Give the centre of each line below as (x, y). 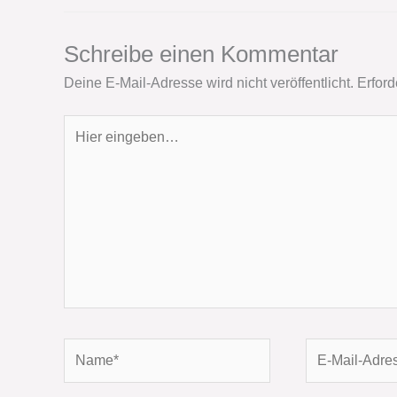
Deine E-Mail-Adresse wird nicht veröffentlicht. (209, 82)
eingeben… (100, 145)
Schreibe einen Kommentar (201, 54)
